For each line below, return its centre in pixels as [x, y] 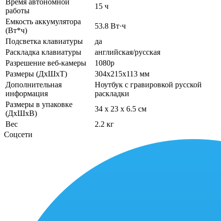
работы [18, 10]
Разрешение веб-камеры [46, 63]
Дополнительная [34, 84]
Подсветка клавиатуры [44, 41]
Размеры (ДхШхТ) [36, 74]
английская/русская [128, 52]
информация [27, 93]
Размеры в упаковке [39, 104]
